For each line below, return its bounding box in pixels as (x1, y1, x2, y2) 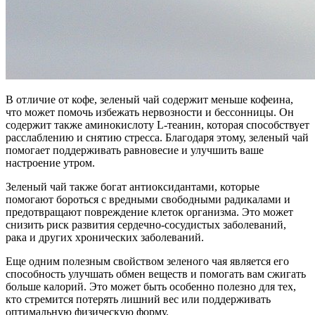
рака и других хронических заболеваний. (6, 231, 204, 244)
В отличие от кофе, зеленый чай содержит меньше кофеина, (6, 94, 293, 106)
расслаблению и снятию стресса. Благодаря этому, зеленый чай (6, 131, 309, 144)
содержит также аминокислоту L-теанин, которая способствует (6, 119, 309, 131)
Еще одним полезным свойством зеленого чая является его (6, 255, 289, 268)
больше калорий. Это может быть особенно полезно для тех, (6, 281, 296, 293)
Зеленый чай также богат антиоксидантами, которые (6, 181, 259, 193)
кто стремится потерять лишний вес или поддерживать (6, 293, 271, 306)
